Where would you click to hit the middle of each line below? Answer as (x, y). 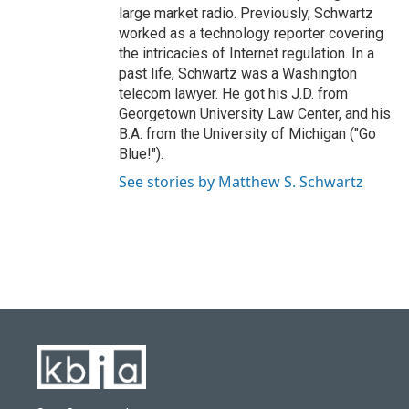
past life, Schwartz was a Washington (238, 73)
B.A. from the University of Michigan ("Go (247, 134)
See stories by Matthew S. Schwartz (241, 182)
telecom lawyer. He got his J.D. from (233, 94)
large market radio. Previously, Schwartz (246, 13)
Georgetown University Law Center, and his (255, 114)
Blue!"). (141, 154)
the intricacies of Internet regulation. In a (246, 53)
